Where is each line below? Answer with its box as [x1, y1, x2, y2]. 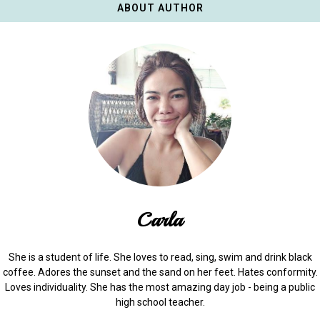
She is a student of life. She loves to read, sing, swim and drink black [8, 251, 312, 264]
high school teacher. [115, 296, 205, 309]
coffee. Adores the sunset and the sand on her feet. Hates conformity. [2, 266, 318, 279]
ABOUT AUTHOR [116, 2, 204, 14]
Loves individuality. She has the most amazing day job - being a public [5, 281, 315, 294]
